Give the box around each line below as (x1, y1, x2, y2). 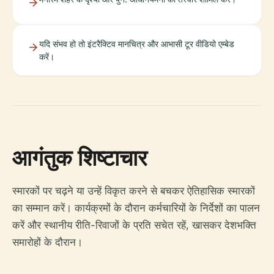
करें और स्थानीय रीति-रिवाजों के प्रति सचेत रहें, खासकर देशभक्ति (12, 219, 256, 231)
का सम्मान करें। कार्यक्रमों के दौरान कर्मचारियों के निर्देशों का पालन (12, 202, 260, 214)
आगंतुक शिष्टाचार (12, 143, 147, 172)
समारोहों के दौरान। (12, 236, 83, 248)
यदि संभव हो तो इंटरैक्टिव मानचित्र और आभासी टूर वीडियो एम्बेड (39, 39, 234, 49)
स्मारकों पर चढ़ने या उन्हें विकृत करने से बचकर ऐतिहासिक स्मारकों (12, 185, 255, 197)
